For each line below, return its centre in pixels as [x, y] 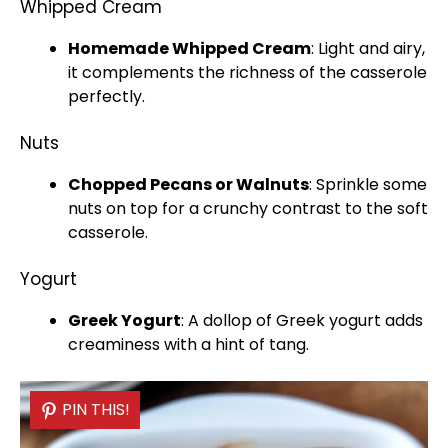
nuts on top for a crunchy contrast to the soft [248, 208]
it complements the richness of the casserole [247, 72]
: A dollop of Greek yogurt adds [302, 320]
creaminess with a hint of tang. [188, 344]
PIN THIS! [96, 409]
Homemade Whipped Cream [189, 48]
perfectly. [106, 96]
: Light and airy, [368, 48]
